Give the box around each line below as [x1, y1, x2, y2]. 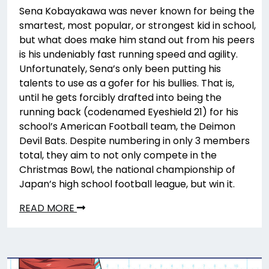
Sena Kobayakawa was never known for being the [19, 4, 255, 18]
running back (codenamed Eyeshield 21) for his [19, 104, 238, 119]
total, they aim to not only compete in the [19, 148, 217, 162]
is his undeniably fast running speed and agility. [19, 47, 238, 61]
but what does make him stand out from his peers [19, 32, 255, 47]
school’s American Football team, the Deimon [19, 119, 235, 133]
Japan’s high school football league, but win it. [19, 177, 235, 191]
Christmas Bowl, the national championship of [19, 162, 235, 177]
